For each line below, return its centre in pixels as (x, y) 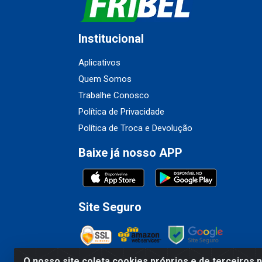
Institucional (111, 39)
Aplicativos (99, 63)
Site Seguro (110, 207)
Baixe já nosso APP (130, 153)
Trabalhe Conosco (114, 96)
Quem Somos (105, 79)
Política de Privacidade (121, 112)
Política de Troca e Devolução (135, 128)
